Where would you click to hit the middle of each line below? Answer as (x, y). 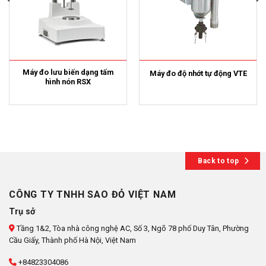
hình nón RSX (68, 82)
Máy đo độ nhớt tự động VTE (198, 74)
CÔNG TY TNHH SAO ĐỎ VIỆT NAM (93, 194)
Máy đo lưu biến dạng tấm (68, 72)
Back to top (218, 161)
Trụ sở (22, 211)
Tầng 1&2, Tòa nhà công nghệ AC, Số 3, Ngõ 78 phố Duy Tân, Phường (132, 229)
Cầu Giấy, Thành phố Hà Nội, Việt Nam (72, 240)
